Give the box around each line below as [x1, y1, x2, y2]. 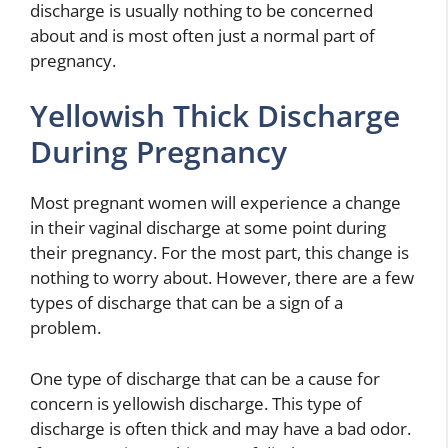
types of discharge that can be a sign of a [30, 291, 343, 315]
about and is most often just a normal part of [30, 23, 375, 47]
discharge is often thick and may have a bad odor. [30, 416, 411, 440]
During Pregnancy [30, 131, 287, 173]
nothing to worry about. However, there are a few [30, 266, 414, 290]
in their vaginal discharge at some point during [30, 216, 386, 240]
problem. [30, 316, 101, 340]
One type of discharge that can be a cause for [30, 366, 380, 390]
